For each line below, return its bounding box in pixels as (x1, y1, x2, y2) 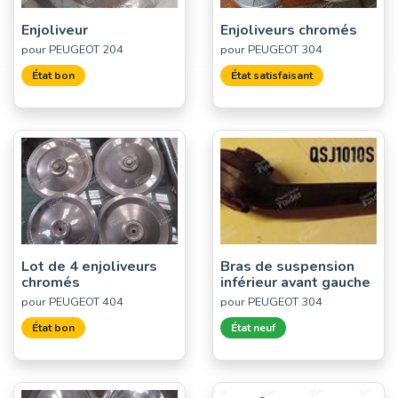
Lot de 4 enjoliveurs (21, 256, 157, 276)
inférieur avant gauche (220, 272, 370, 292)
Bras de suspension (220, 256, 354, 276)
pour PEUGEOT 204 (21, 41, 123, 58)
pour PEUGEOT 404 (21, 293, 123, 310)
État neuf (231, 320, 275, 335)
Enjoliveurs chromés (220, 20, 357, 40)
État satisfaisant (231, 68, 313, 83)
